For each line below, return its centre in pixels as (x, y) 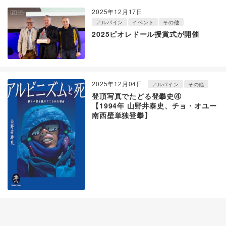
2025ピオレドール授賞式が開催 (146, 34)
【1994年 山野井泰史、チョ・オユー (154, 105)
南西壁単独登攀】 (122, 115)
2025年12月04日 (117, 83)
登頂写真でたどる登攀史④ (137, 96)
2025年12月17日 (117, 12)
